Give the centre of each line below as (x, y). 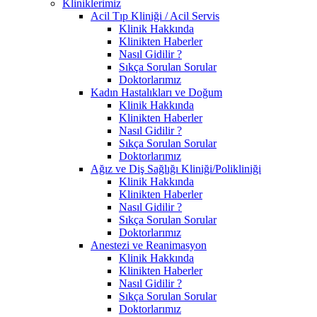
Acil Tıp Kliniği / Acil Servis (155, 16)
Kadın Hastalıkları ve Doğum (156, 92)
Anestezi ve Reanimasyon (149, 245)
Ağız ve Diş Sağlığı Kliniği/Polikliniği (176, 168)
